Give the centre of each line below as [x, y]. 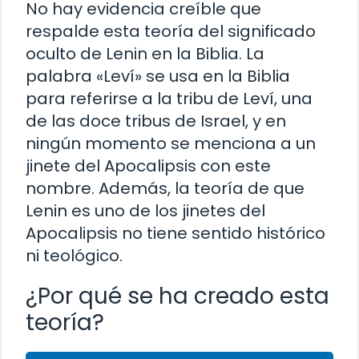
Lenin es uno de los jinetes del [145, 210]
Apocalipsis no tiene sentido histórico [175, 233]
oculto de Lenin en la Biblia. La [145, 53]
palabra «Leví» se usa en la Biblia [158, 76]
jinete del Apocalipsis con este [148, 165]
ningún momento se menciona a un [171, 143]
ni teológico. [74, 255]
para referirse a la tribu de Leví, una [169, 98]
